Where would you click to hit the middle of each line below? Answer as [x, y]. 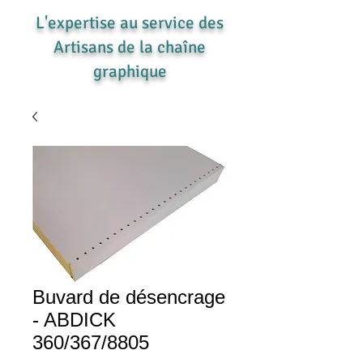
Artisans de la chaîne [130, 47]
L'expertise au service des [130, 23]
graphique [130, 72]
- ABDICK [74, 320]
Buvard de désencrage [129, 297]
